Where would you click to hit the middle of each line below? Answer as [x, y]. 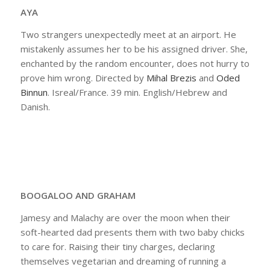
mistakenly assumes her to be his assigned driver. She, [134, 49]
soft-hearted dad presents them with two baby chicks [132, 232]
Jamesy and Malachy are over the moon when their [125, 218]
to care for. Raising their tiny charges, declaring [118, 246]
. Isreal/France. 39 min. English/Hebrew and [137, 92]
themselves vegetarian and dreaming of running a [123, 261]
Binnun [34, 92]
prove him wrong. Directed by [83, 77]
